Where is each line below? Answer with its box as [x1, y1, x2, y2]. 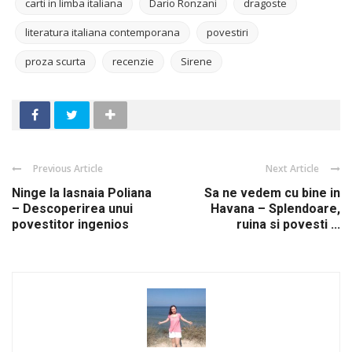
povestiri [207, 25, 248, 40]
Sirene [181, 54, 212, 69]
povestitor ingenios [12, 217, 129, 233]
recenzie [112, 54, 154, 69]
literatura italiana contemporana [25, 25, 180, 40]
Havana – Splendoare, [211, 201, 340, 217]
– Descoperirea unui [12, 201, 133, 217]
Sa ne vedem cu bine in [204, 185, 340, 201]
